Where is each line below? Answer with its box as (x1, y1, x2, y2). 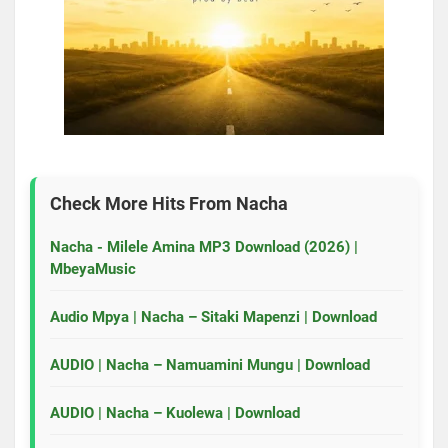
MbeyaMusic (50, 259, 136, 278)
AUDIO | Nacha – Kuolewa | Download (50, 403, 300, 422)
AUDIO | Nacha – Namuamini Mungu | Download (50, 355, 370, 374)
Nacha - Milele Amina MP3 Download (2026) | (50, 237, 358, 256)
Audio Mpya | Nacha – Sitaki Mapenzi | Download (50, 307, 377, 326)
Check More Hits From (50, 192, 236, 214)
